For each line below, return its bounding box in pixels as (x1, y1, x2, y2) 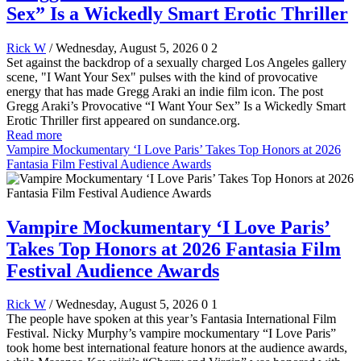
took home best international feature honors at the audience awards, (6, 341, 347, 355)
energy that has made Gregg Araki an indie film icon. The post (6, 84, 323, 98)
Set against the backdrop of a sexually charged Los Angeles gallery (6, 55, 346, 69)
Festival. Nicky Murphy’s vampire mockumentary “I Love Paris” (6, 326, 336, 341)
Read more (6, 127, 62, 142)
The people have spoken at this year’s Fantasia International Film (6, 312, 336, 326)
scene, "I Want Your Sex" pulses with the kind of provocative (6, 69, 317, 84)
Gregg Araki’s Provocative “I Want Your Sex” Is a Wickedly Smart (6, 98, 346, 113)
